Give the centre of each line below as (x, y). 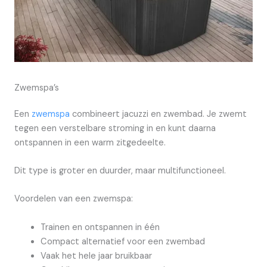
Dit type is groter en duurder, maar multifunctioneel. (120, 170)
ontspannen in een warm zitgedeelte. (90, 142)
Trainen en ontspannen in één (100, 227)
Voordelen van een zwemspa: (74, 199)
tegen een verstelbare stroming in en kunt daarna (115, 128)
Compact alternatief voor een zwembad (122, 241)
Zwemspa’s (37, 88)
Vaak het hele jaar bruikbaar (96, 256)
